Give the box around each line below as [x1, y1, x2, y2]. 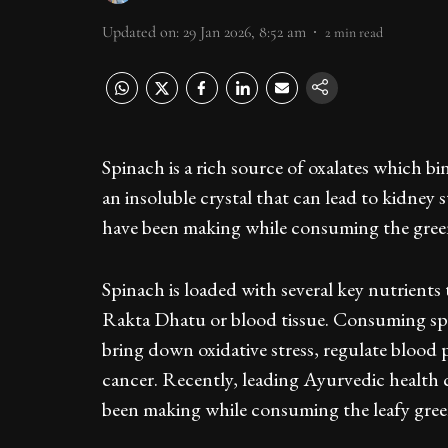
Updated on [102, 22, 176, 42]
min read [334, 24, 383, 41]
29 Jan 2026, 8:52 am [183, 22, 306, 42]
